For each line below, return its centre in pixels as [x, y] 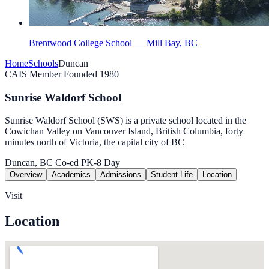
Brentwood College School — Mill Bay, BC [113, 43]
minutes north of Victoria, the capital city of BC [95, 142]
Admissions [121, 175]
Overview [26, 175]
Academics [71, 175]
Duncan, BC [29, 163]
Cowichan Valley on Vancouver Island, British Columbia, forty [124, 131]
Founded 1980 [91, 74]
